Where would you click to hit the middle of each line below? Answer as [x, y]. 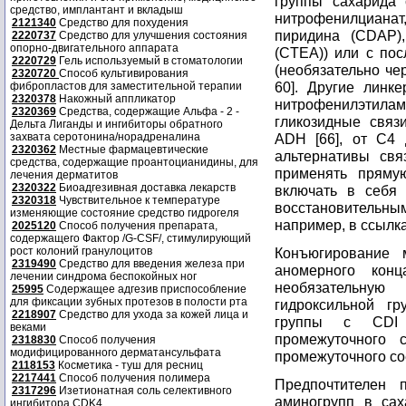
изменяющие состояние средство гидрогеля [125, 213]
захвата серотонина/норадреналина [105, 137]
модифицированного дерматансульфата [116, 353]
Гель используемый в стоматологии [150, 61]
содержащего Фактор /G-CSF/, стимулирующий [130, 238]
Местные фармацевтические [132, 150]
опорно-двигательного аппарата [94, 48]
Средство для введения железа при [150, 264]
